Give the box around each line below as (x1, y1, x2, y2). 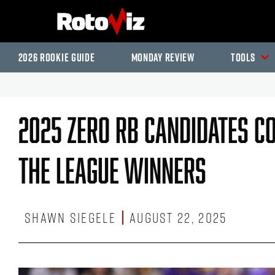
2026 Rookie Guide (18, 50, 95, 65)
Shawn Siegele (25, 207, 116, 228)
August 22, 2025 (129, 207, 227, 228)
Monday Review (131, 50, 195, 65)
